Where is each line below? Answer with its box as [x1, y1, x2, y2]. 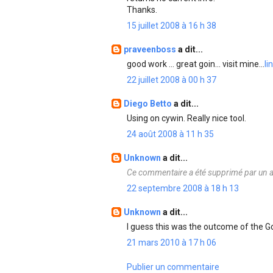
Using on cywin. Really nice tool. [127, 113, 246, 123]
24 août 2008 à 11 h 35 [127, 129, 214, 139]
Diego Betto [124, 99, 174, 108]
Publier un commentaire [127, 262, 219, 272]
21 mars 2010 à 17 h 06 [127, 238, 216, 247]
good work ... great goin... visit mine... [127, 59, 264, 69]
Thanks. [127, 5, 157, 15]
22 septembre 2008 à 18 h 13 [127, 183, 239, 193]
